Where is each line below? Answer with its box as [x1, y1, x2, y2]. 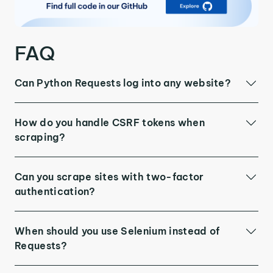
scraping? [15, 131, 65, 144]
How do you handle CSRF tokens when [15, 116, 205, 129]
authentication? [15, 185, 96, 198]
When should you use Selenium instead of [15, 225, 220, 238]
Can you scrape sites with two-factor [15, 171, 204, 183]
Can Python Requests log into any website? [15, 77, 232, 90]
